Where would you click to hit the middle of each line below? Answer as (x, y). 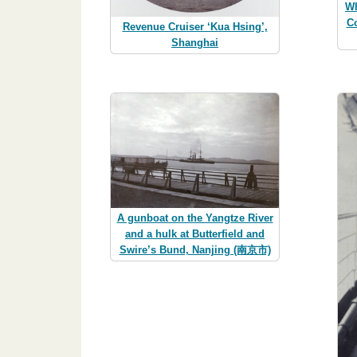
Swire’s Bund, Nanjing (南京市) (195, 249)
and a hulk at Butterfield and (195, 233)
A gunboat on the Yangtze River (195, 218)
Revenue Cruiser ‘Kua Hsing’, (195, 26)
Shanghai (195, 42)
